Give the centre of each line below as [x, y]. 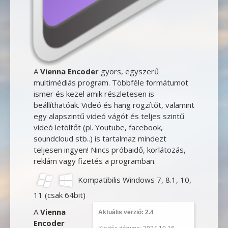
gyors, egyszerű [129, 71]
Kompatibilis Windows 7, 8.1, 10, [133, 179]
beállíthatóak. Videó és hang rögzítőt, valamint [114, 105]
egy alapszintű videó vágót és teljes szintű [109, 116]
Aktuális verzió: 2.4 [126, 212]
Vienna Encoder [69, 71]
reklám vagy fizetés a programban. [94, 161]
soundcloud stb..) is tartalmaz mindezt [100, 138]
